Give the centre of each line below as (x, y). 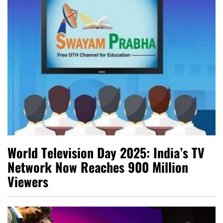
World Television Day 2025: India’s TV (106, 153)
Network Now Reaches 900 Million (98, 167)
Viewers (28, 182)
